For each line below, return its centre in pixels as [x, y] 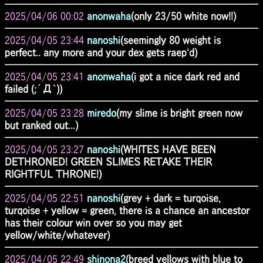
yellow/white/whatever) [57, 235]
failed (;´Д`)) [33, 89]
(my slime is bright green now [179, 113]
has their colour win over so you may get [93, 222]
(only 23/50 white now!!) [183, 16]
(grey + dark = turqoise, [171, 198]
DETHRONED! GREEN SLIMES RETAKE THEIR [108, 161]
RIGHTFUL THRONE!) [53, 174]
